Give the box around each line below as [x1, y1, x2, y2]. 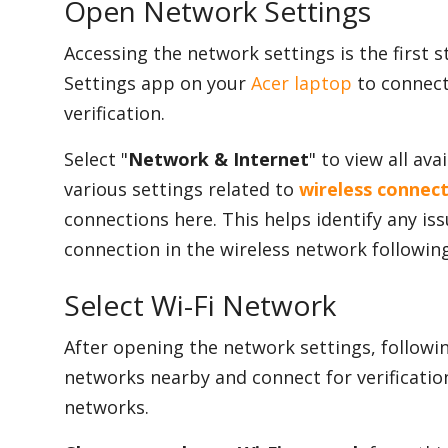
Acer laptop [251, 71, 352, 96]
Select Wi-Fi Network [64, 286, 336, 325]
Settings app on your [64, 71, 251, 96]
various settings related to [64, 177, 299, 202]
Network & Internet [128, 147, 309, 172]
